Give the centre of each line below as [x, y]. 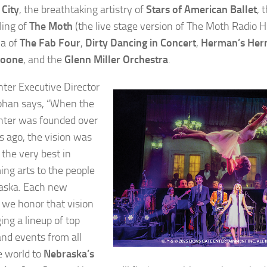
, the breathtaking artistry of [83, 10]
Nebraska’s [69, 254]
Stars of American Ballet [201, 10]
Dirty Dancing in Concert [141, 43]
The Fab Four [50, 43]
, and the [44, 60]
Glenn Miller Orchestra [116, 60]
